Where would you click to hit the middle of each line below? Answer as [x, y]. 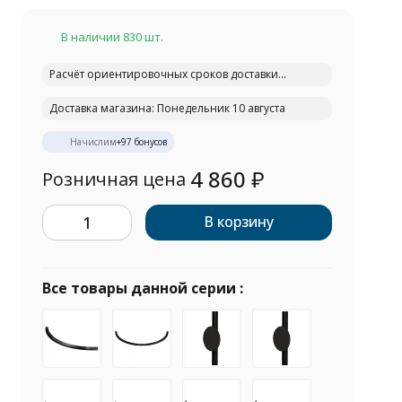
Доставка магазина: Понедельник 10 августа [168, 108]
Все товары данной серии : [143, 288]
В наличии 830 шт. [113, 37]
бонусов [150, 142]
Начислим [94, 142]
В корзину [239, 222]
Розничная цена [114, 179]
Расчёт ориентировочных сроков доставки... [168, 74]
